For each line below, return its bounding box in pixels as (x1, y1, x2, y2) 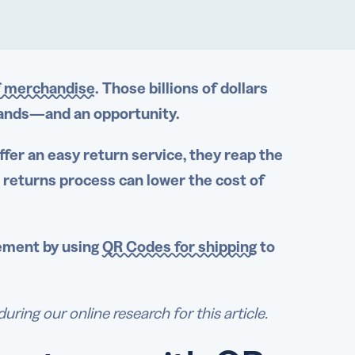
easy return (48, 145, 128, 164)
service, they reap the (128, 145, 283, 164)
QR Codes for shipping (102, 237, 257, 256)
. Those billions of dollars (95, 78, 268, 97)
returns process (3, 170, 116, 189)
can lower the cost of (116, 170, 265, 189)
